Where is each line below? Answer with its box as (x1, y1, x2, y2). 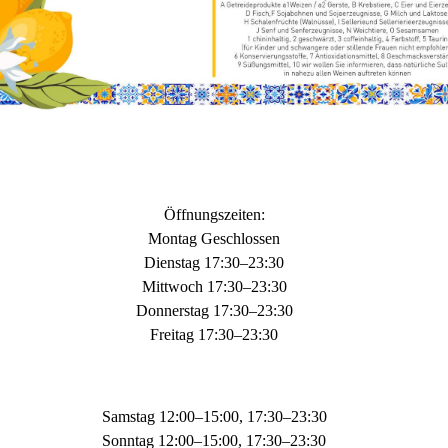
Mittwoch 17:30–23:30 (141, 277, 287, 295)
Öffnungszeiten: (163, 205, 265, 223)
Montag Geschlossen (148, 229, 280, 247)
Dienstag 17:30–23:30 (144, 253, 284, 271)
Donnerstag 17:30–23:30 (135, 301, 293, 319)
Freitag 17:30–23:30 (150, 325, 278, 343)
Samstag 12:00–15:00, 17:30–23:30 (101, 407, 327, 425)
